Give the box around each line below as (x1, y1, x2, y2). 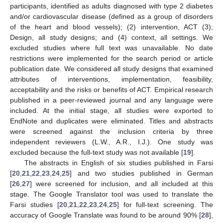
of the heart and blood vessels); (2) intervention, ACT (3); (10, 23, 213, 31)
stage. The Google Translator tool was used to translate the (10, 190, 213, 199)
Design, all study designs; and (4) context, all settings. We (10, 33, 213, 42)
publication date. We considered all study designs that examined (10, 65, 213, 73)
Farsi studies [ (10, 201, 59, 209)
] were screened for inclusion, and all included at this (30, 180, 213, 188)
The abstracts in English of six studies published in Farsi (24, 159, 213, 167)
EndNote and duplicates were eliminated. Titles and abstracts (10, 117, 213, 125)
